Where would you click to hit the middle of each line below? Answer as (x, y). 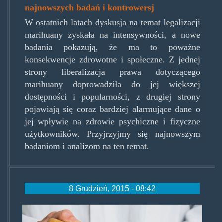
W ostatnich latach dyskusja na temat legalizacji (112, 23)
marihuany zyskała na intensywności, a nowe (112, 35)
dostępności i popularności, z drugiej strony (112, 97)
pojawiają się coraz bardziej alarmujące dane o (112, 109)
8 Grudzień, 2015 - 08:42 (112, 188)
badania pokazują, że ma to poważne (112, 47)
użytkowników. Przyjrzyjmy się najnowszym (112, 134)
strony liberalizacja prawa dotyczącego (112, 72)
